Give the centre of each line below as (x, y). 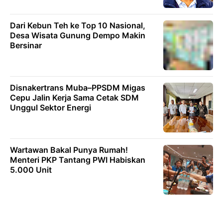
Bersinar (26, 45)
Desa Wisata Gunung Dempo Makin (78, 35)
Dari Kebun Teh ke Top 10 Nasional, (78, 25)
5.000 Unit (31, 169)
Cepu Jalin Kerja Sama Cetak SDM (74, 97)
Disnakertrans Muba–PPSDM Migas (78, 87)
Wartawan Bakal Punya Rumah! (69, 150)
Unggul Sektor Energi (51, 107)
